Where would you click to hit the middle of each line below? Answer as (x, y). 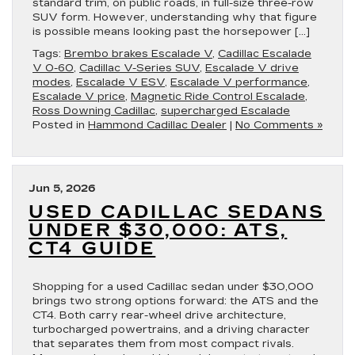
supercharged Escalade (225, 111)
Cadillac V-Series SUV (139, 68)
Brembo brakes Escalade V (138, 54)
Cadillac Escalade (265, 54)
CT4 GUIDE (92, 249)
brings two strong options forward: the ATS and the (176, 301)
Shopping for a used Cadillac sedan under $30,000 (173, 287)
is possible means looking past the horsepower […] (171, 32)
